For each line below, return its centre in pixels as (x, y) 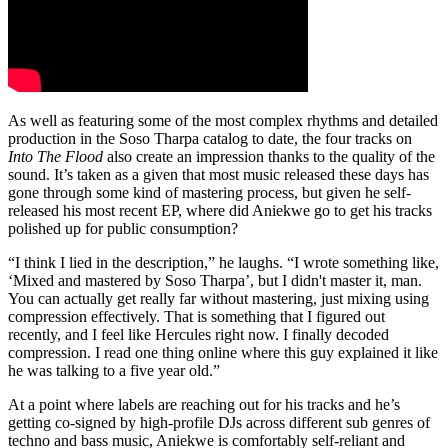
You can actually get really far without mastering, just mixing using (218, 299)
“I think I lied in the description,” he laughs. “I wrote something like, (223, 263)
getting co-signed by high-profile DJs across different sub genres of (219, 423)
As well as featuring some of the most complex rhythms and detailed (223, 121)
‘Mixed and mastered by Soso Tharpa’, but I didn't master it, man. (215, 281)
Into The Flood (55, 157)
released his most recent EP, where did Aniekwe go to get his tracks (220, 211)
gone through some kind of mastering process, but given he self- (209, 193)
